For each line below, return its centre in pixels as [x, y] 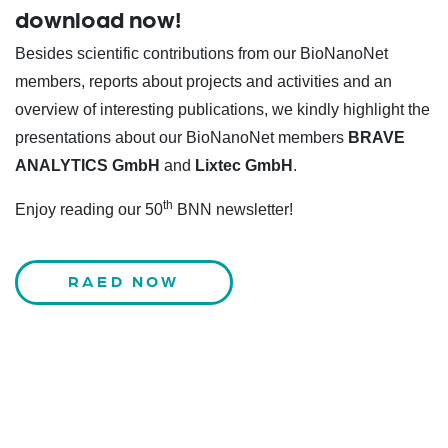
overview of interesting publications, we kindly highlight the [222, 109]
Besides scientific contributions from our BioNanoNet [201, 53]
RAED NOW [124, 280]
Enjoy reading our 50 [89, 209]
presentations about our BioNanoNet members [181, 137]
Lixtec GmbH [244, 165]
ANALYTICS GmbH [87, 165]
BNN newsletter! [233, 209]
